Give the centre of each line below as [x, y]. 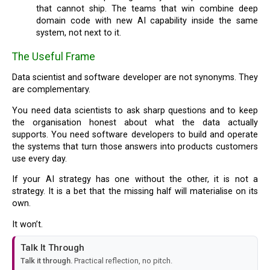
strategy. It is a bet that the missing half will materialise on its [135, 192]
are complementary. [52, 90]
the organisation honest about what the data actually [135, 122]
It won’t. [29, 224]
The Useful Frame [54, 57]
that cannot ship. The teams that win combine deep [147, 9]
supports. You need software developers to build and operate [135, 134]
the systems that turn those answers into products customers [135, 146]
